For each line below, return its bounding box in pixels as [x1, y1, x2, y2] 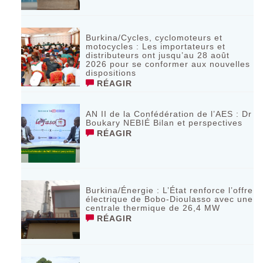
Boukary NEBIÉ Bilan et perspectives [86, 117, 243, 127]
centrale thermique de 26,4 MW [86, 203, 221, 213]
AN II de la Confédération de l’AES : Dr [86, 109, 252, 119]
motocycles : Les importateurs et [86, 41, 226, 51]
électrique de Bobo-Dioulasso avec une [86, 194, 254, 204]
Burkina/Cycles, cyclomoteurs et [86, 32, 223, 42]
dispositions [86, 68, 137, 77]
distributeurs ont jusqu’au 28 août [86, 50, 230, 60]
